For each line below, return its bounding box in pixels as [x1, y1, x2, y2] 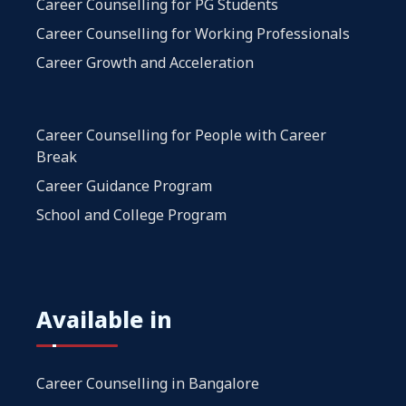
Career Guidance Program [36, 175, 212, 196]
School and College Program [36, 204, 227, 225]
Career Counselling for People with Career [36, 124, 326, 145]
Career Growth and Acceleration [36, 52, 254, 72]
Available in [36, 303, 172, 334]
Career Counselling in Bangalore [36, 372, 259, 393]
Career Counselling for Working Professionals [36, 23, 350, 43]
